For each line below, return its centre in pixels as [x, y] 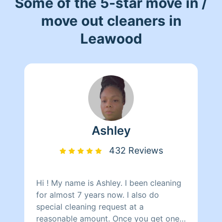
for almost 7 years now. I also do [98, 194]
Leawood [111, 38]
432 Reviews [136, 150]
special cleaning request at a [90, 206]
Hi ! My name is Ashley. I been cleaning [109, 183]
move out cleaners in [111, 21]
